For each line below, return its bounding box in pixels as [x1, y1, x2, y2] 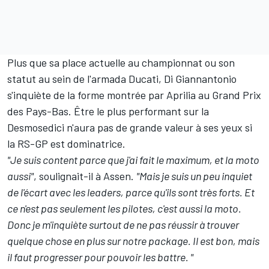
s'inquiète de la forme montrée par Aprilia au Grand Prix [7, 88, 261, 101]
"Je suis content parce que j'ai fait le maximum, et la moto [7, 153, 259, 166]
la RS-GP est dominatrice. [7, 137, 125, 150]
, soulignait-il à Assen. [34, 169, 136, 183]
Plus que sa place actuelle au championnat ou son [7, 56, 235, 69]
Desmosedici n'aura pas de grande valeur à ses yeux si [7, 121, 252, 134]
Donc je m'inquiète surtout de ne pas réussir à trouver [7, 218, 239, 231]
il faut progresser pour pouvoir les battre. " [7, 250, 193, 264]
